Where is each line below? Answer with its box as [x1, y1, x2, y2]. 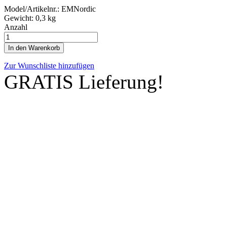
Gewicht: [4, 13, 35, 22]
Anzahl [4, 22, 27, 31]
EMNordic [61, 4, 96, 13]
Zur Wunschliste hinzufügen [4, 61, 94, 70]
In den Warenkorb [8, 44, 60, 52]
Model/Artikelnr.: [4, 4, 61, 13]
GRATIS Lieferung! [4, 70, 164, 93]
